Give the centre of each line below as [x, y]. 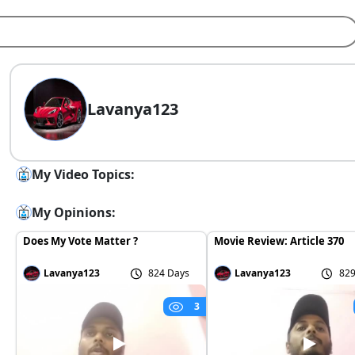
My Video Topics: [83, 174]
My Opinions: [74, 212]
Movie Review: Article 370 [279, 241]
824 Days [169, 273]
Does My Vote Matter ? [80, 241]
